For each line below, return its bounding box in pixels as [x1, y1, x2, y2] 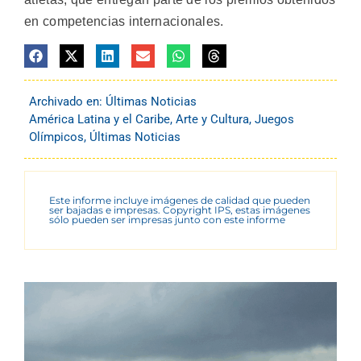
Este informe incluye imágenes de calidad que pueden [49, 193, 310, 206]
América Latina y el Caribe [29, 111, 170, 127]
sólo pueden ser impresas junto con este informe [49, 213, 285, 226]
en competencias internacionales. [24, 15, 224, 29]
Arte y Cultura [176, 111, 249, 127]
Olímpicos [29, 129, 84, 144]
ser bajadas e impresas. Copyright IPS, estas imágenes [49, 203, 310, 216]
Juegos [255, 111, 294, 127]
